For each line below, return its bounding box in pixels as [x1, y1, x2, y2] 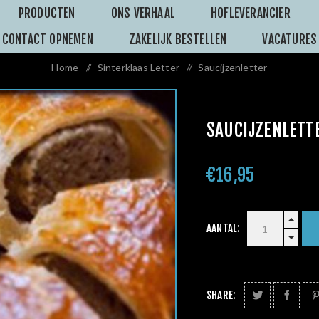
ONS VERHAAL [110, 6, 175, 21]
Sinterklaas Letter [97, 61, 180, 73]
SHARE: [206, 288, 236, 302]
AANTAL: [206, 221, 241, 235]
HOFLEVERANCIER [210, 6, 291, 21]
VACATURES [262, 32, 318, 47]
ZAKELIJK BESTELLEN [128, 32, 227, 47]
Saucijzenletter [198, 61, 268, 73]
